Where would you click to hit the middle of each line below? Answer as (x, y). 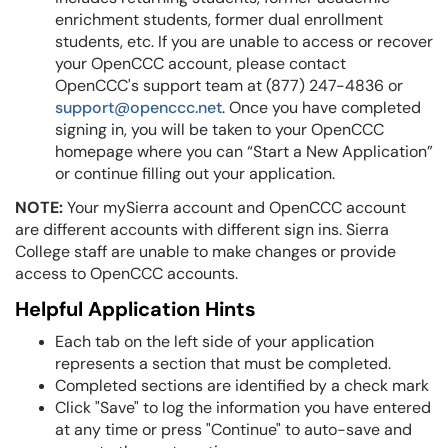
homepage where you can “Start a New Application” (244, 151)
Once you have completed (325, 107)
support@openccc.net (138, 107)
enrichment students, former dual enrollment (219, 19)
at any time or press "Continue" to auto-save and (233, 429)
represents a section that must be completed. (225, 363)
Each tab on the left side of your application (214, 341)
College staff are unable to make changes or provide (205, 251)
